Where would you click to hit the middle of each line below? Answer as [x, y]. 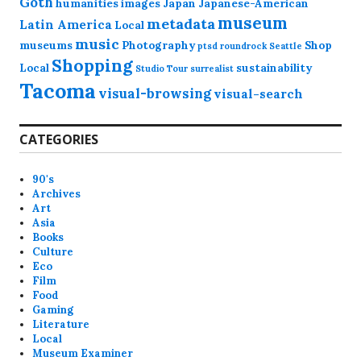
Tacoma [58, 91]
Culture [53, 252]
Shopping [92, 66]
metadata [181, 24]
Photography [158, 46]
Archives [57, 194]
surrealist [212, 68]
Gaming [53, 310]
